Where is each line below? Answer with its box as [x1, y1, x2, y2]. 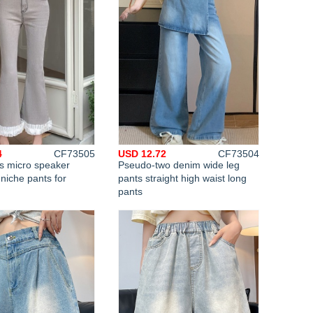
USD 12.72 [118, 148, 166, 159]
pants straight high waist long [118, 173, 247, 184]
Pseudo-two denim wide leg [118, 159, 240, 170]
